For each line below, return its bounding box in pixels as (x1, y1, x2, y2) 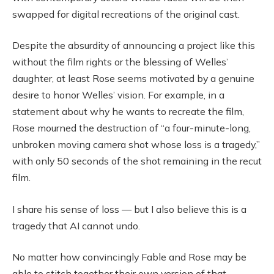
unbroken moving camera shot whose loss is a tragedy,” (12, 138, 260, 151)
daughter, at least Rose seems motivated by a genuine (12, 72, 254, 85)
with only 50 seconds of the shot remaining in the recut (12, 155, 262, 168)
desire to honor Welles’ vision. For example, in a (12, 89, 224, 102)
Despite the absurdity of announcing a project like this (12, 39, 255, 52)
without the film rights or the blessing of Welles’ (12, 56, 228, 68)
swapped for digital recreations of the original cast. (12, 7, 240, 20)
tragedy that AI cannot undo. (12, 219, 140, 232)
